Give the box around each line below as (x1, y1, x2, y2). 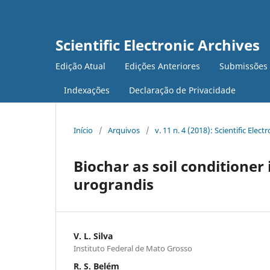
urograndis (74, 174, 154, 194)
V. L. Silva (74, 230, 113, 242)
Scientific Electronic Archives (55, 35, 260, 55)
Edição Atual (55, 60, 105, 72)
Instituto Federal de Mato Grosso (74, 242, 192, 254)
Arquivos (108, 124, 140, 136)
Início (74, 124, 93, 136)
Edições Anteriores (125, 60, 200, 72)
